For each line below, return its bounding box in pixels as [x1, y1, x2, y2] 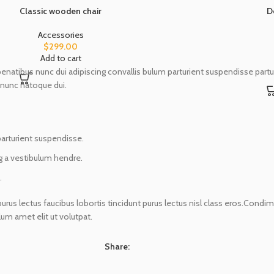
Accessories [37, 29, 84, 40]
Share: [105, 240, 130, 252]
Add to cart [40, 52, 81, 64]
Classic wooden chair [20, 5, 102, 17]
